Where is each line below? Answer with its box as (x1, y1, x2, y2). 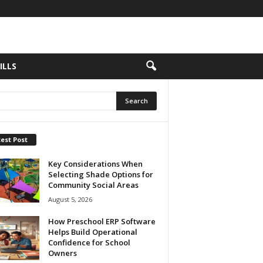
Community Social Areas (48, 179, 139, 190)
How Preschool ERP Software (48, 215, 156, 227)
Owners (48, 247, 77, 258)
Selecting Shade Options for (48, 168, 153, 180)
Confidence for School (48, 237, 130, 248)
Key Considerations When (48, 158, 143, 169)
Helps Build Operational (48, 226, 137, 237)
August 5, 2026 (48, 194, 92, 204)
